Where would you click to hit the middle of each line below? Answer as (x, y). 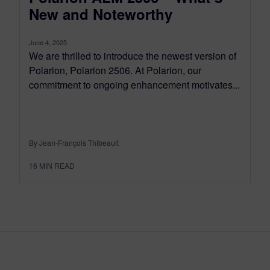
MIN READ (57, 165)
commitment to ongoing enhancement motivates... (134, 84)
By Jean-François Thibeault (74, 142)
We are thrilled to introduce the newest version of (133, 55)
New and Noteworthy (101, 14)
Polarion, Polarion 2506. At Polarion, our (115, 70)
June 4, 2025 (48, 42)
